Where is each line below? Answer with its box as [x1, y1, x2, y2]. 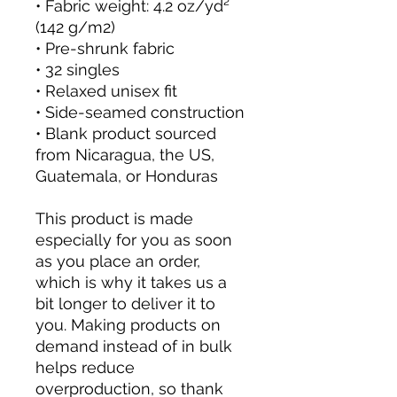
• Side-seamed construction [35, 103, 245, 121]
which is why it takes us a [35, 273, 227, 292]
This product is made [35, 209, 193, 228]
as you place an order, [35, 252, 200, 270]
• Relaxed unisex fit [35, 82, 177, 100]
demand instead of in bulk [35, 337, 232, 355]
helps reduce [35, 358, 135, 377]
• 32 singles [35, 60, 120, 79]
